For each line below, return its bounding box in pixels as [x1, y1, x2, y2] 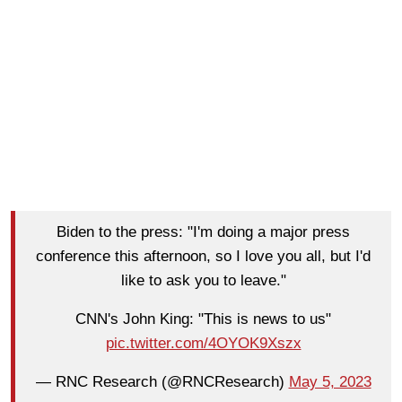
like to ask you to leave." [120, 272, 286, 290]
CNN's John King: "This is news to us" [75, 310, 331, 328]
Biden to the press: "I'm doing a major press [57, 223, 350, 241]
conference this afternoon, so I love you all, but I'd [36, 248, 371, 266]
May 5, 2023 [288, 373, 371, 391]
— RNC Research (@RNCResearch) [35, 373, 289, 391]
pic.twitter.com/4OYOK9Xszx [105, 335, 301, 353]
